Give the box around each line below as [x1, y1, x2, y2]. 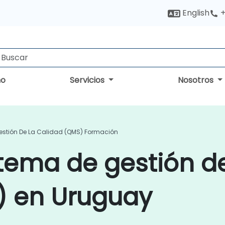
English [180, 7, 209, 19]
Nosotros [178, 74, 216, 86]
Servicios [70, 74, 107, 86]
